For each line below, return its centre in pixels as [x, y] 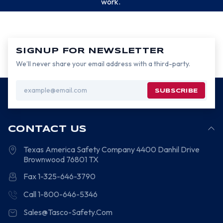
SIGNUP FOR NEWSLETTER [90, 51]
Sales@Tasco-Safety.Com [68, 212]
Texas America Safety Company [79, 149]
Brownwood [44, 159]
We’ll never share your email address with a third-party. [103, 64]
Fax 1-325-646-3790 [60, 176]
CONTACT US [48, 129]
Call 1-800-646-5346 [61, 194]
